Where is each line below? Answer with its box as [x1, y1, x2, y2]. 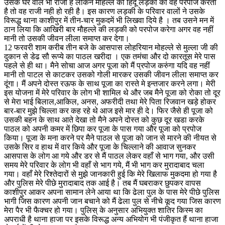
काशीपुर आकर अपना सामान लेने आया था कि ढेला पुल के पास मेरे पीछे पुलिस [4, 187, 219, 196]
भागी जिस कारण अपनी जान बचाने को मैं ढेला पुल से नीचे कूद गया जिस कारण [4, 196, 221, 205]
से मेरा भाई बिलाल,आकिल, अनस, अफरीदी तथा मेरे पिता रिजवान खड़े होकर [4, 97, 216, 106]
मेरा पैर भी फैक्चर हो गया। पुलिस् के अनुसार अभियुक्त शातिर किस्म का [4, 205, 203, 214]
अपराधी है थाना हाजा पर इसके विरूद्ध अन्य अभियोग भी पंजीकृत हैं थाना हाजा [4, 214, 218, 223]
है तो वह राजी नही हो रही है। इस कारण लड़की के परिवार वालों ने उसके [4, 7, 205, 16]
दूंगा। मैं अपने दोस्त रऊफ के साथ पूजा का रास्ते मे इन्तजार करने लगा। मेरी [4, 79, 215, 88]
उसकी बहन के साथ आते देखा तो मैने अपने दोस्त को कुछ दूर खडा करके [4, 115, 204, 124]
